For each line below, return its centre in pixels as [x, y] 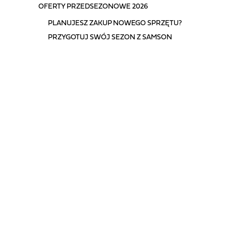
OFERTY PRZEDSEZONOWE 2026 [93, 6]
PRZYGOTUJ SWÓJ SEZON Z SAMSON [110, 37]
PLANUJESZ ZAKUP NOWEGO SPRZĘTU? [115, 23]
